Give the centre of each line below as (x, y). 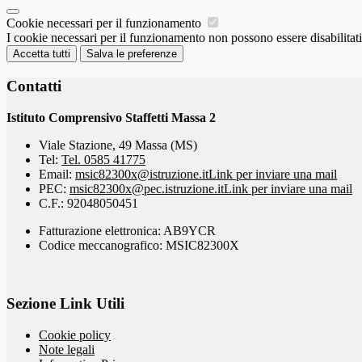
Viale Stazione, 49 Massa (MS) (118, 145)
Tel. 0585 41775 (103, 159)
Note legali (67, 349)
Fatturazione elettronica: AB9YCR (127, 230)
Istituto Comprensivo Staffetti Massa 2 (111, 117)
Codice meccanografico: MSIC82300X (139, 245)
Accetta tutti (42, 54)
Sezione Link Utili (65, 304)
